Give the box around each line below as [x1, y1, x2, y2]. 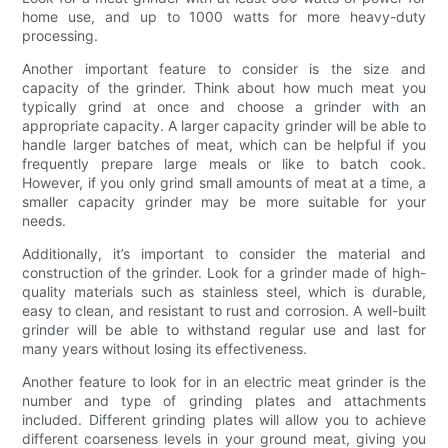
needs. [22, 211, 67, 229]
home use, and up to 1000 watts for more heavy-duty [22, 7, 426, 25]
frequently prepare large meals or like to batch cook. [22, 154, 426, 172]
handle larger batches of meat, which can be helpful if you [22, 135, 426, 153]
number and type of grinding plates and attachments [22, 391, 426, 409]
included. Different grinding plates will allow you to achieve [22, 410, 426, 428]
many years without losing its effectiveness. [22, 339, 308, 357]
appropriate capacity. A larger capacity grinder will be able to [22, 116, 426, 134]
